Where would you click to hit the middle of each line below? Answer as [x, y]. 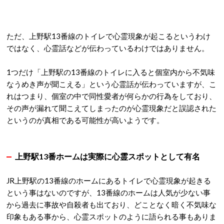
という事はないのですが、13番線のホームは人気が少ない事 [108, 192]
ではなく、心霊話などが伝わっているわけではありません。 [108, 48]
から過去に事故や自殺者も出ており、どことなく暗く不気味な [111, 204]
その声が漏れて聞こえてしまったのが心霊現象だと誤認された [111, 108]
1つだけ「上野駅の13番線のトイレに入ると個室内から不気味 [111, 72]
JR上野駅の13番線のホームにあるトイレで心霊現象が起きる [109, 180]
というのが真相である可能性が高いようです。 [85, 120]
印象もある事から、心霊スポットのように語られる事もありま [111, 216]
